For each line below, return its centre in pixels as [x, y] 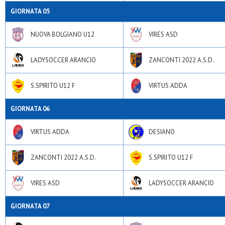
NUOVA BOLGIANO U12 [63, 34]
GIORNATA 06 [30, 109]
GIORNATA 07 [30, 206]
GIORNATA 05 [30, 11]
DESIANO [162, 132]
